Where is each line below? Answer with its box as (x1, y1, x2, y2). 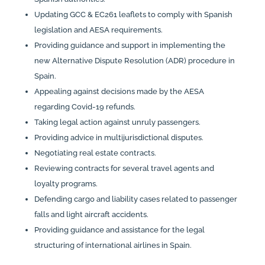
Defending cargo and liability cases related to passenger (34, 195, 237, 204)
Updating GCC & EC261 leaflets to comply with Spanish (34, 10, 232, 20)
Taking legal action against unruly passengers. (34, 118, 201, 127)
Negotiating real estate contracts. (34, 148, 156, 158)
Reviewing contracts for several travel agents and (34, 164, 214, 173)
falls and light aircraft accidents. (34, 210, 148, 219)
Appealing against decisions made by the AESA (34, 87, 204, 96)
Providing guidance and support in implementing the (34, 41, 225, 50)
